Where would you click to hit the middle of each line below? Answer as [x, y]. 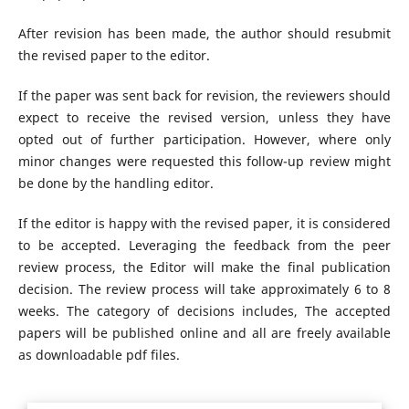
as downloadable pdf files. [99, 355]
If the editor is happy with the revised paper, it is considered [204, 224]
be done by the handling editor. [115, 184]
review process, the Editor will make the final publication [204, 267]
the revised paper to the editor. [114, 56]
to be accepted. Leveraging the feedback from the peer [204, 246]
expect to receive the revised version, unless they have [204, 118]
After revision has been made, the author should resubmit [204, 34]
